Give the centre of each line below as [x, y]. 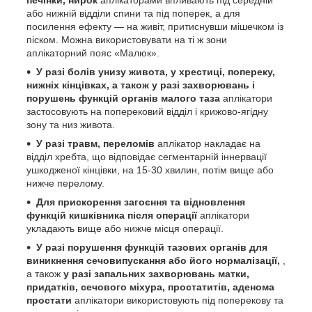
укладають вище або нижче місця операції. [125, 228]
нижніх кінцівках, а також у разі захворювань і [141, 85]
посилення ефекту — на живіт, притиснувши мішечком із [155, 26]
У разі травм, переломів [95, 143]
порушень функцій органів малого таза [123, 98]
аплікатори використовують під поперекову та [179, 300]
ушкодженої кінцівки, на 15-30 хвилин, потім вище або [150, 170]
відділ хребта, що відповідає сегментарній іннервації [147, 156]
